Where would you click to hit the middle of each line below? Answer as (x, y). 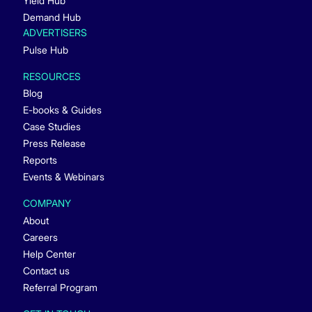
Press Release (54, 143)
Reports (40, 160)
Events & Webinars (63, 177)
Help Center (49, 254)
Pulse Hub (45, 49)
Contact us (46, 271)
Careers (40, 237)
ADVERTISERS (55, 32)
